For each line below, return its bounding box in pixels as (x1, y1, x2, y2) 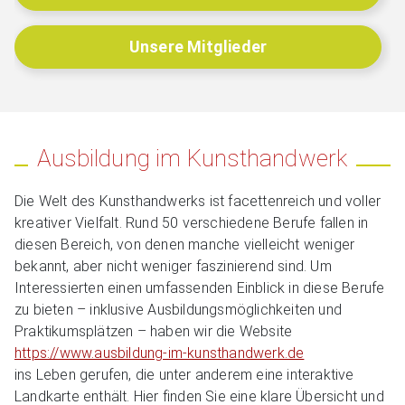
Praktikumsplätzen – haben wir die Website (14, 322, 293, 340)
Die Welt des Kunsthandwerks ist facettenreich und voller (14, 192, 381, 210)
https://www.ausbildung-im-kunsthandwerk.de (14, 344, 305, 362)
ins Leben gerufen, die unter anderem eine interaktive (14, 365, 354, 383)
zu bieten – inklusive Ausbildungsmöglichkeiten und (14, 300, 343, 318)
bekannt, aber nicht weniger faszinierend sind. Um (14, 257, 332, 275)
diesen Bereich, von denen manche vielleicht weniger (14, 235, 355, 253)
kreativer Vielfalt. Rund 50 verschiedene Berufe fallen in (14, 213, 369, 231)
